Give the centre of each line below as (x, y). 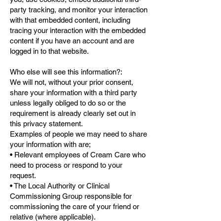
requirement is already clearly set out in (73, 113)
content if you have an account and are (72, 41)
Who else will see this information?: (66, 72)
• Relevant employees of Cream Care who (78, 155)
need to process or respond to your (66, 165)
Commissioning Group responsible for (71, 196)
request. (24, 175)
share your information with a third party (74, 92)
